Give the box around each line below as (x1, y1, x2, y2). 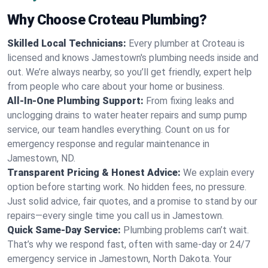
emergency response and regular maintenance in (7, 138, 209, 150)
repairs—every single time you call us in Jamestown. (7, 210, 224, 221)
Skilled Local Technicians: (7, 38, 126, 49)
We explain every (183, 167, 254, 178)
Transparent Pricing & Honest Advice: (7, 167, 181, 178)
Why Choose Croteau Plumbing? (7, 11, 207, 28)
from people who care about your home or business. (7, 81, 224, 92)
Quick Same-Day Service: (7, 224, 121, 236)
